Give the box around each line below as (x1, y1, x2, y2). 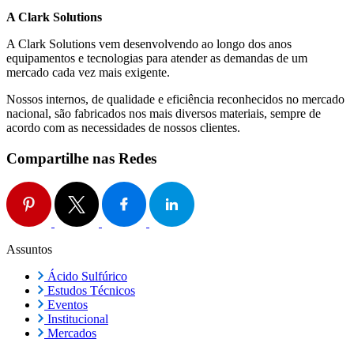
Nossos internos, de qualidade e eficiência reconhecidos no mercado (6, 92, 345, 106)
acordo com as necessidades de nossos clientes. (6, 120, 240, 134)
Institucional (44, 312, 108, 326)
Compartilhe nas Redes (6, 149, 156, 167)
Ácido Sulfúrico (44, 269, 127, 284)
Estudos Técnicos (44, 284, 135, 298)
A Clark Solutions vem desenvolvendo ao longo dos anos (6, 36, 292, 51)
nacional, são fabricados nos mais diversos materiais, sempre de (6, 106, 321, 120)
